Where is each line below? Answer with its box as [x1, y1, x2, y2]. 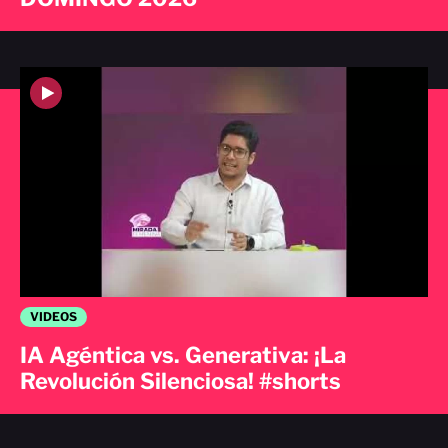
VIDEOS [30, 309, 77, 325]
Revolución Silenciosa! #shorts [20, 368, 341, 395]
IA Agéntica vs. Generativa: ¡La [20, 342, 346, 369]
